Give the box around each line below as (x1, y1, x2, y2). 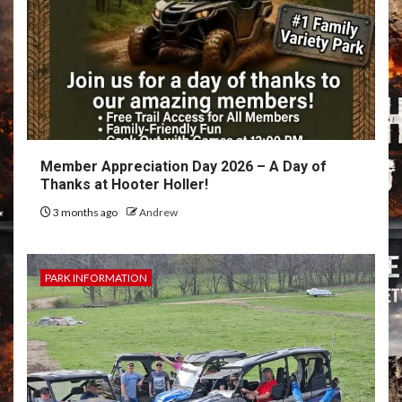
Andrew (139, 205, 178, 219)
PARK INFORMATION (45, 271, 147, 284)
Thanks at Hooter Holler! (40, 176, 208, 193)
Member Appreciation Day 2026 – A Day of (40, 158, 327, 175)
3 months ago (51, 205, 119, 219)
